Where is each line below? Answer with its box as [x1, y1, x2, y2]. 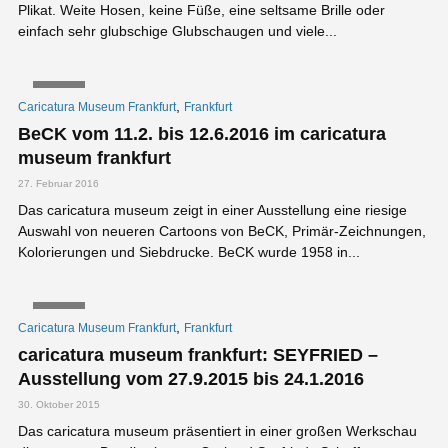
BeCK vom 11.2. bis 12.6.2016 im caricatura [18, 124, 386, 145]
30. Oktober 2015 [18, 399, 100, 411]
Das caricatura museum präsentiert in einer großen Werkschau [18, 423, 417, 440]
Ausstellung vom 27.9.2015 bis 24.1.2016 [18, 369, 364, 390]
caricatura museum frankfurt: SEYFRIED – [18, 345, 378, 366]
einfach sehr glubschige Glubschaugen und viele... [18, 22, 337, 39]
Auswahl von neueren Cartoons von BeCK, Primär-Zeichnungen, [18, 223, 426, 240]
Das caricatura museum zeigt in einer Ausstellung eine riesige [18, 202, 407, 219]
